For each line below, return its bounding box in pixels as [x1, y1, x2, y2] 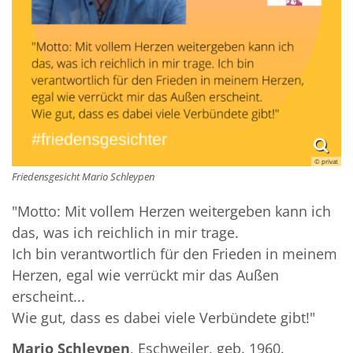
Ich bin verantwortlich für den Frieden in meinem [12, 244, 337, 264]
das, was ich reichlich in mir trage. [12, 223, 239, 243]
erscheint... [12, 287, 85, 307]
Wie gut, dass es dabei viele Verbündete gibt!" [12, 308, 315, 328]
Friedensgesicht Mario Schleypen [12, 169, 154, 184]
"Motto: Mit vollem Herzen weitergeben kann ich [12, 202, 331, 221]
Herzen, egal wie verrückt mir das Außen [12, 266, 279, 285]
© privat [314, 157, 338, 166]
